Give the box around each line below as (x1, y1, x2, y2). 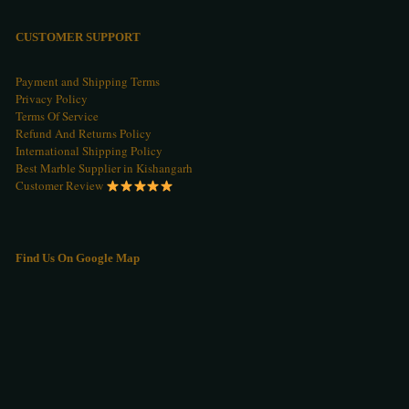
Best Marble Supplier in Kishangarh (16, 160, 193, 177)
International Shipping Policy (16, 142, 163, 160)
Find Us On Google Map (16, 251, 140, 266)
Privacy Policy (16, 90, 88, 108)
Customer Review (16, 177, 106, 194)
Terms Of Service (16, 108, 99, 125)
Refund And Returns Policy (16, 125, 152, 142)
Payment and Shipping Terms (16, 73, 160, 90)
